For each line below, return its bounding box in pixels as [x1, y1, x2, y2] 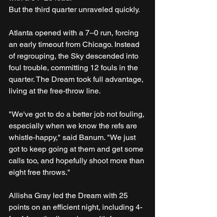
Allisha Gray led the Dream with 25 [9, 191, 130, 201]
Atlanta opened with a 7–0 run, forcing [9, 28, 140, 38]
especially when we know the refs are [9, 121, 139, 131]
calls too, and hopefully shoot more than [9, 156, 146, 166]
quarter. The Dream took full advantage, [9, 75, 145, 84]
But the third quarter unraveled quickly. [9, 5, 140, 15]
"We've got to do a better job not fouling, [9, 109, 146, 119]
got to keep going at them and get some [9, 144, 145, 154]
